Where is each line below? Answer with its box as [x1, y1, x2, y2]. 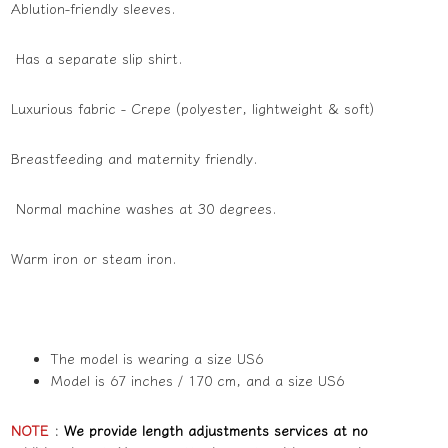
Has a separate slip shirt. [10, 48, 183, 69]
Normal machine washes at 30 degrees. [10, 198, 277, 219]
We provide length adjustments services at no [63, 420, 368, 441]
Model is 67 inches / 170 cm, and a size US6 [50, 370, 344, 391]
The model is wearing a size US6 [50, 348, 263, 369]
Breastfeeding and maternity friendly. [10, 148, 263, 169]
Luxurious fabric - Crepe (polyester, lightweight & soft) [10, 98, 374, 119]
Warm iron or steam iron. [10, 248, 177, 269]
